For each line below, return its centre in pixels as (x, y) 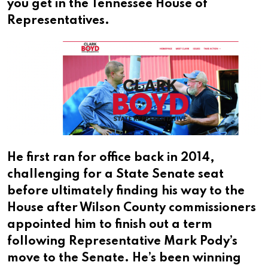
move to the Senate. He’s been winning (124, 259)
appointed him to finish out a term (110, 225)
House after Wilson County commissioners (132, 208)
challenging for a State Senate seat (115, 175)
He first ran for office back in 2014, (111, 158)
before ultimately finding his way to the (126, 192)
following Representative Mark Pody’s (122, 242)
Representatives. (58, 21)
